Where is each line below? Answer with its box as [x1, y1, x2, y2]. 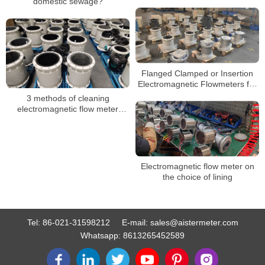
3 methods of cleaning [26, 93, 109, 103]
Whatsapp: [80, 231, 123, 241]
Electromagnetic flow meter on [140, 161, 254, 172]
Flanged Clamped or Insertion [141, 68, 253, 78]
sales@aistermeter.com [150, 218, 238, 228]
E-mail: [121, 218, 150, 228]
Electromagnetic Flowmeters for [138, 79, 257, 89]
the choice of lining [162, 172, 232, 182]
